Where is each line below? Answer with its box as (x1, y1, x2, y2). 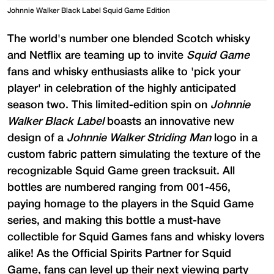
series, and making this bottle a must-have (7, 215, 221, 226)
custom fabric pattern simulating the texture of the (7, 149, 261, 160)
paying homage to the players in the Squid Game (7, 199, 254, 209)
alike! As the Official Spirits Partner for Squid (7, 248, 231, 259)
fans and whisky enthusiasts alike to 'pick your (7, 67, 240, 77)
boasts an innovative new (104, 116, 234, 127)
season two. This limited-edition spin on (7, 100, 210, 110)
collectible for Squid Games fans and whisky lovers (7, 232, 264, 242)
